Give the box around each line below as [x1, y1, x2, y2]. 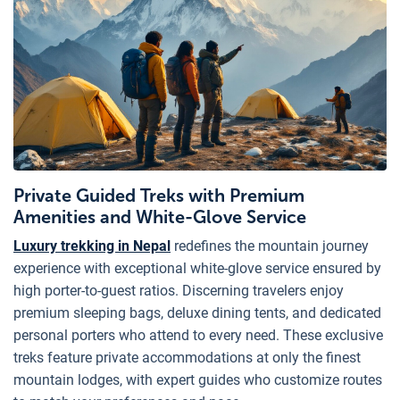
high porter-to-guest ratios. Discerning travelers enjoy [13, 282, 344, 300]
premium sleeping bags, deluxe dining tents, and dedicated [13, 304, 381, 322]
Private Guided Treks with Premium [13, 185, 304, 207]
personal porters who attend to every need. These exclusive [13, 327, 383, 345]
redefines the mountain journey [171, 237, 369, 255]
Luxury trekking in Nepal [13, 237, 171, 255]
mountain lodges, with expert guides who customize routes [13, 371, 382, 389]
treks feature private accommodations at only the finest [13, 349, 361, 367]
